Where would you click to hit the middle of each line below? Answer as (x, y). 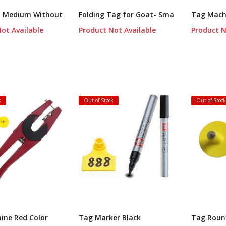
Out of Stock (99, 101)
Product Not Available (118, 30)
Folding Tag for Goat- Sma (127, 15)
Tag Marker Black (110, 218)
